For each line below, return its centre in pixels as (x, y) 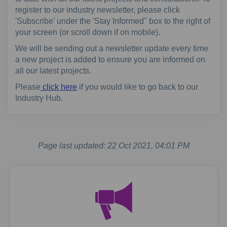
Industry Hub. (39, 98)
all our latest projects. (53, 71)
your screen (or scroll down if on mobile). (88, 32)
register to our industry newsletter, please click (98, 10)
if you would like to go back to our (138, 87)
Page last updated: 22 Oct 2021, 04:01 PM (113, 146)
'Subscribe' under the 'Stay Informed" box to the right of (113, 21)
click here (59, 87)
